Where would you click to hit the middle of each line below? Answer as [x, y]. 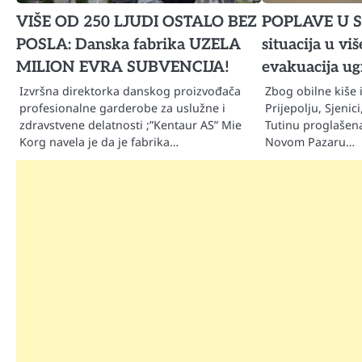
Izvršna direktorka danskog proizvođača [130, 90]
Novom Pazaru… [310, 141]
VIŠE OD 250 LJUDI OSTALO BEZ [137, 22]
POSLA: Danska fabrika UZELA [128, 44]
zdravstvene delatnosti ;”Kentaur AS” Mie [130, 124]
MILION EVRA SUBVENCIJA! [123, 67]
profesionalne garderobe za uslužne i [122, 107]
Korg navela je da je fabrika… [99, 141]
